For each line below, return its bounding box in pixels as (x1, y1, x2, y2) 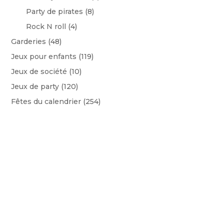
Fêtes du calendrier (11, 97, 81, 106)
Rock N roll (26, 22, 66, 31)
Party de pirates (26, 7, 83, 16)
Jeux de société (11, 67, 67, 76)
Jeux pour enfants (11, 52, 77, 61)
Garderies (11, 37, 46, 46)
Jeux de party (11, 82, 59, 91)
